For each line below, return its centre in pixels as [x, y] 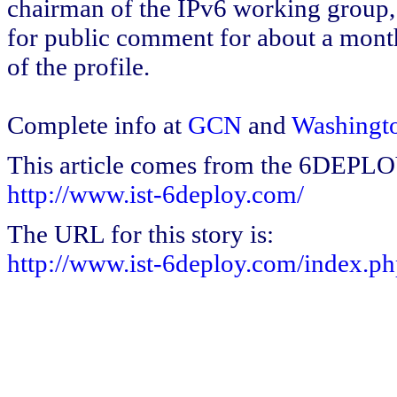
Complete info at [97, 125]
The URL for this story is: [140, 234]
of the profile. [78, 66]
